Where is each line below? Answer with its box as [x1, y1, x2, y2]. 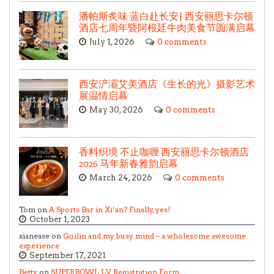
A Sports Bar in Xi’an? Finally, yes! [49, 204, 170, 214]
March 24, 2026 [89, 172, 152, 182]
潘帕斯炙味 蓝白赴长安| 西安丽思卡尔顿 [79, 11, 253, 22]
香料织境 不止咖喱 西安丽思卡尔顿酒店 [79, 147, 249, 158]
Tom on [19, 204, 49, 214]
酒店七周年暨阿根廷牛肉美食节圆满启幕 [79, 23, 255, 34]
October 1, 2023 [29, 214, 90, 224]
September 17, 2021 [29, 250, 106, 260]
